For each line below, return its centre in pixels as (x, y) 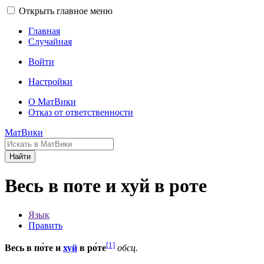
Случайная (50, 42)
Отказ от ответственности (81, 112)
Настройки (50, 82)
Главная (44, 31)
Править (45, 225)
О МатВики (52, 102)
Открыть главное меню (66, 11)
